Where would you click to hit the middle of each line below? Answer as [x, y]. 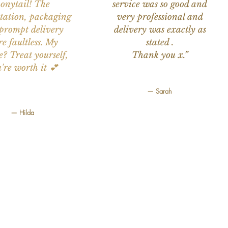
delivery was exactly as [160, 30]
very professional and [160, 17]
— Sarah [160, 91]
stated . [160, 43]
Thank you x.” [160, 55]
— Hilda [23, 113]
